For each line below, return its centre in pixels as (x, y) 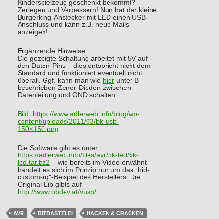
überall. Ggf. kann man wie (60, 81)
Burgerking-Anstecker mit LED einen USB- (83, 18)
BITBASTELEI (55, 213)
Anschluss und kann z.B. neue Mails (73, 25)
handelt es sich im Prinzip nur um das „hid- (83, 170)
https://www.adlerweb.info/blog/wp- (86, 114)
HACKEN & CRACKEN (115, 213)
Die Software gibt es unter (57, 148)
